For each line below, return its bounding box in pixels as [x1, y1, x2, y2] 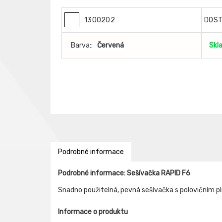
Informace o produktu [58, 208, 128, 216]
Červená [97, 41, 124, 50]
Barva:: [71, 41, 93, 50]
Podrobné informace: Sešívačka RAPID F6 [58, 169, 190, 177]
